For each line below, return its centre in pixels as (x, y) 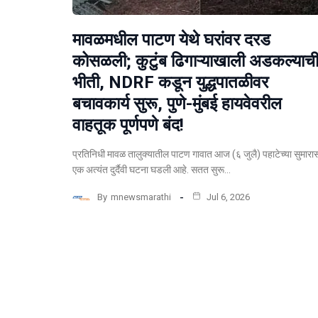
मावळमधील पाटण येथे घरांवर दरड (171, 40)
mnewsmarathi (141, 197)
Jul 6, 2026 (227, 197)
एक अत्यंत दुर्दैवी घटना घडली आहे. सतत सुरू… (152, 170)
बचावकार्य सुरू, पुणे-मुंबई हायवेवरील (177, 104)
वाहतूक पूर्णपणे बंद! (128, 125)
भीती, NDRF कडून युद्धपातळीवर (170, 83)
